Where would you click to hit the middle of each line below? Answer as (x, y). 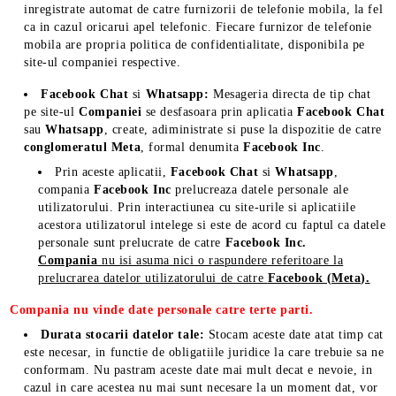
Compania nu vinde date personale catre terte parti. (162, 310)
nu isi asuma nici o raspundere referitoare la (223, 260)
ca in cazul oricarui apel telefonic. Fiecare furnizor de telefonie (198, 27)
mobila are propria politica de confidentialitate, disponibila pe (194, 45)
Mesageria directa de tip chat (290, 94)
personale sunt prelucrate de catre (132, 243)
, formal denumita (190, 147)
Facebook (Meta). (319, 278)
